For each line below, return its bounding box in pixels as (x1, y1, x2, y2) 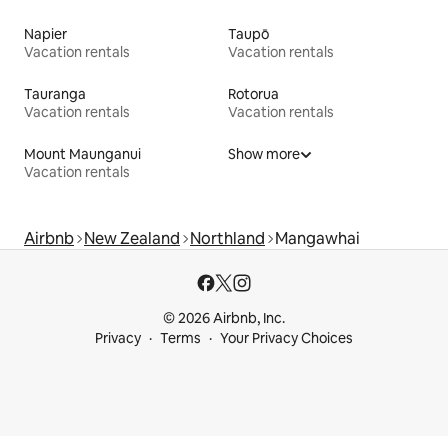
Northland (190, 228, 265, 250)
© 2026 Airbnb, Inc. (163, 309, 285, 328)
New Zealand (84, 228, 180, 250)
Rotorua (228, 85, 279, 104)
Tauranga (24, 85, 86, 104)
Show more (228, 145, 300, 164)
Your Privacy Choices (220, 329, 353, 348)
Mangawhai (275, 228, 360, 250)
